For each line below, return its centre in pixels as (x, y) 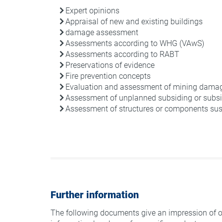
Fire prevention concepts (108, 76)
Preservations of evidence (110, 65)
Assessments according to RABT (122, 54)
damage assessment (102, 32)
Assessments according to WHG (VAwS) (135, 43)
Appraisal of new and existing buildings (134, 22)
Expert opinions (92, 11)
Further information (95, 195)
